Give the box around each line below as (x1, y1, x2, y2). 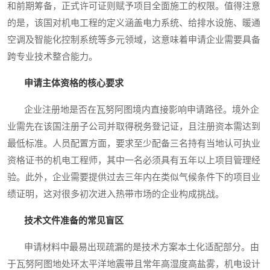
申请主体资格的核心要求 (24, 78, 124, 89)
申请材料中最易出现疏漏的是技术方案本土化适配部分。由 (7, 242, 259, 253)
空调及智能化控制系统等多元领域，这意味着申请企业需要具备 (7, 35, 260, 45)
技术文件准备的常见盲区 (24, 216, 124, 226)
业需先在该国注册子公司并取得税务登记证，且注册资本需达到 (7, 122, 260, 132)
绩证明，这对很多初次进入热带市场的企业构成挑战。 (7, 189, 224, 199)
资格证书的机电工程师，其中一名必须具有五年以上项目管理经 (7, 155, 260, 166)
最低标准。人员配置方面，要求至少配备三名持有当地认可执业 (7, 139, 260, 149)
